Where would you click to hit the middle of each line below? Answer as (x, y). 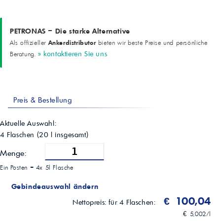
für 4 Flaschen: (133, 203)
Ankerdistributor (72, 43)
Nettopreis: (91, 203)
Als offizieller (29, 43)
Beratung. (23, 54)
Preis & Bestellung (42, 100)
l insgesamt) (69, 135)
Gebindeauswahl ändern (54, 187)
